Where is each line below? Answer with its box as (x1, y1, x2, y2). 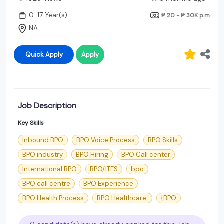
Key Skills (18, 118, 44, 127)
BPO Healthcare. (97, 193, 148, 202)
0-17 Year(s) (29, 11, 67, 20)
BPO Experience (83, 179, 133, 188)
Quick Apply (45, 50, 63, 59)
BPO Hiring (76, 150, 108, 159)
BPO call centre (22, 179, 70, 188)
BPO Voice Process (76, 135, 135, 144)
